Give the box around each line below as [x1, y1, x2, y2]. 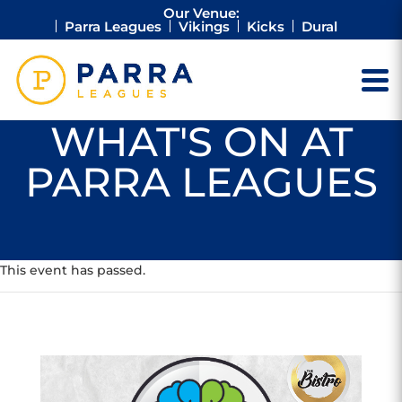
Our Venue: [162, 4, 240, 22]
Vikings [179, 18, 230, 35]
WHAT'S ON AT [49, 117, 353, 166]
